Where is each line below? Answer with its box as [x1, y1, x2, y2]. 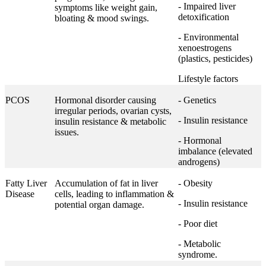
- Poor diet [178, 218, 217, 229]
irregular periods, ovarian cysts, [55, 106, 172, 116]
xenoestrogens [178, 43, 232, 53]
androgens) [178, 157, 220, 167]
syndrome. [178, 249, 217, 259]
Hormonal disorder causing [55, 95, 156, 105]
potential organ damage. [55, 199, 144, 210]
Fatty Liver [5, 178, 47, 188]
